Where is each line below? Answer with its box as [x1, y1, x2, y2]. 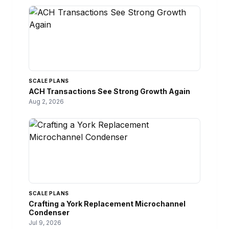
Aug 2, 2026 [29, 97, 64, 105]
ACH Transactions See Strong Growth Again [29, 86, 190, 96]
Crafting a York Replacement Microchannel [29, 199, 186, 208]
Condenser [29, 208, 70, 217]
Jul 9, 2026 [29, 218, 61, 226]
